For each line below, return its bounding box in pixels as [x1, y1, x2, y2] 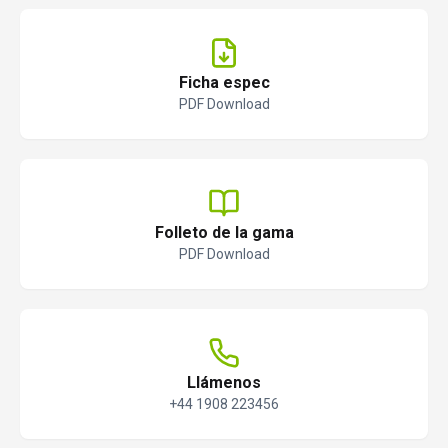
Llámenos [187, 373, 261, 393]
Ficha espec [178, 73, 270, 93]
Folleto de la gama [154, 223, 294, 243]
